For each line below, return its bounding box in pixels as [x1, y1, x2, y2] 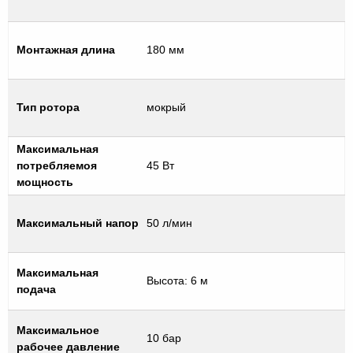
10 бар [147, 331, 181, 344]
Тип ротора [17, 100, 80, 113]
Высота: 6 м [147, 273, 208, 287]
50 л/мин [147, 216, 192, 229]
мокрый [147, 100, 186, 113]
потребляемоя [17, 158, 97, 172]
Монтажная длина [17, 43, 115, 56]
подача [17, 282, 56, 295]
